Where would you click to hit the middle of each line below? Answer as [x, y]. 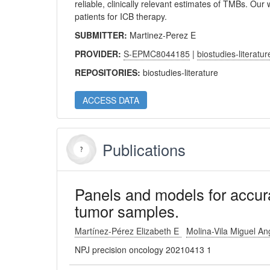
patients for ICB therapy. [121, 16]
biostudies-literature [181, 72]
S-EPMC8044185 [157, 54]
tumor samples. [127, 211]
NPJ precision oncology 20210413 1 [143, 250]
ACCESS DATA [111, 100]
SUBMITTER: [102, 35]
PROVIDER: [99, 54]
